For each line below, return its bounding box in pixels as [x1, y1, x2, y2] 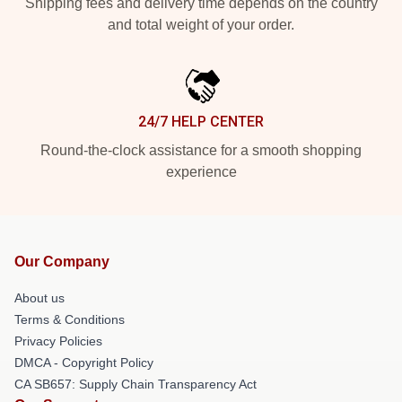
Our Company [14, 253, 109, 269]
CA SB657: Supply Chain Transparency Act [14, 376, 257, 391]
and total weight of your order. [108, 16, 294, 32]
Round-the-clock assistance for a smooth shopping [40, 142, 362, 158]
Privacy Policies [14, 333, 102, 348]
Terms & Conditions [14, 311, 125, 327]
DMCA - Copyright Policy [14, 354, 153, 370]
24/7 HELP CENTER [138, 112, 264, 130]
